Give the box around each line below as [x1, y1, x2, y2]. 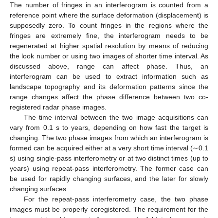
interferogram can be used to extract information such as [10, 73, 208, 81]
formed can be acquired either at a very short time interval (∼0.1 [10, 144, 208, 152]
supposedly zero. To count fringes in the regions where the [10, 21, 208, 30]
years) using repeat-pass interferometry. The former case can [10, 164, 208, 173]
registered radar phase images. [10, 103, 107, 111]
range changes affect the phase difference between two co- [10, 93, 208, 101]
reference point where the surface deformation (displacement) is [10, 11, 208, 19]
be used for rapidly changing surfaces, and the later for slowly [10, 175, 208, 183]
